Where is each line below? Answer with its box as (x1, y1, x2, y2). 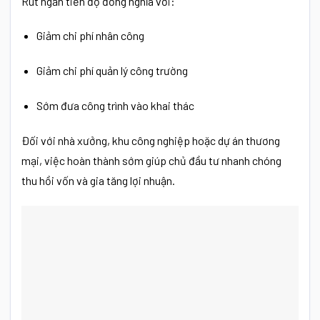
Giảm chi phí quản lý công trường (36, 64, 188, 78)
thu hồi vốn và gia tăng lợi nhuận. (21, 173, 175, 187)
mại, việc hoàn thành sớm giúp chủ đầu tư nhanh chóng (21, 153, 281, 167)
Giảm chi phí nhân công (36, 29, 144, 43)
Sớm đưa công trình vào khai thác (36, 99, 194, 112)
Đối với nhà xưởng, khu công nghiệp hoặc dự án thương (21, 133, 280, 147)
